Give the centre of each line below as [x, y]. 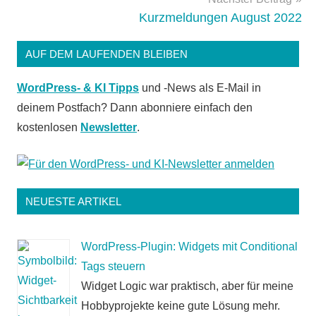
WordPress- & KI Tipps [78, 88]
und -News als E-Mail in [200, 88]
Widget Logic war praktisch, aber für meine [187, 286]
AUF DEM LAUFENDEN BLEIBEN [107, 54]
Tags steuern [113, 267]
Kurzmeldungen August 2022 [220, 18]
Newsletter [109, 128]
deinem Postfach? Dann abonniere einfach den [135, 108]
